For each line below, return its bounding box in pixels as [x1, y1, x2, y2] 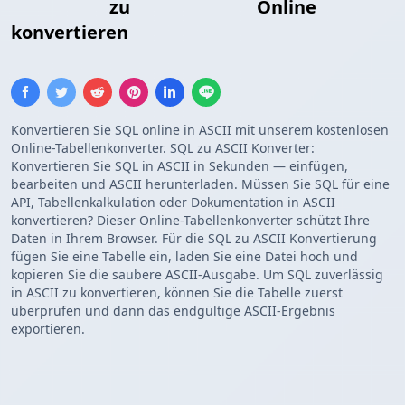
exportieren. [11, 320, 85, 338]
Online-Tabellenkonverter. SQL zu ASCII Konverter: [11, 139, 315, 157]
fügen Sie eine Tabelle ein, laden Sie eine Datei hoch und [11, 248, 358, 266]
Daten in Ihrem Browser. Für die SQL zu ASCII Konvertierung [11, 230, 377, 248]
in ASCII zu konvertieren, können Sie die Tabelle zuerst [11, 284, 343, 302]
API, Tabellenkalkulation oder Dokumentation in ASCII [11, 193, 335, 212]
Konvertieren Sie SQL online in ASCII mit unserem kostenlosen [11, 121, 389, 139]
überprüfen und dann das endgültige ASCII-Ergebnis [11, 302, 335, 320]
